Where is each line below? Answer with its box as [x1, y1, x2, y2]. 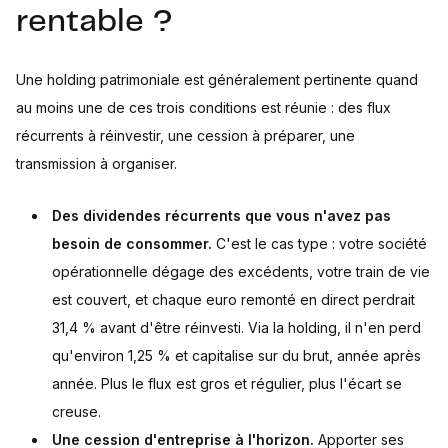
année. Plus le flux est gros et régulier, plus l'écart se [52, 375, 402, 393]
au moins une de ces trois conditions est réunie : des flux [16, 99, 391, 117]
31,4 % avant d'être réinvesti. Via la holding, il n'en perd [52, 319, 421, 337]
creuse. [52, 403, 101, 421]
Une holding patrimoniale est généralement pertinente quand [16, 71, 418, 89]
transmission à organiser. [16, 155, 177, 173]
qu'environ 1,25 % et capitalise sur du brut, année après [52, 347, 421, 365]
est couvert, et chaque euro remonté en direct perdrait [52, 291, 415, 309]
